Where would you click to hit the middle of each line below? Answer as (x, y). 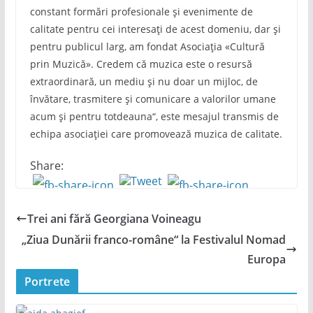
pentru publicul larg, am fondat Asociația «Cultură (147, 46)
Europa (267, 259)
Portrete (47, 282)
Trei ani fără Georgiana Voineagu (114, 219)
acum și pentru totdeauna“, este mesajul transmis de (154, 116)
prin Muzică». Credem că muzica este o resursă (141, 64)
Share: (46, 165)
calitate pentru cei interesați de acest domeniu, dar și (155, 29)
